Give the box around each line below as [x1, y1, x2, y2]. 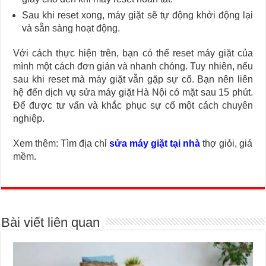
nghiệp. [13, 113, 45, 124]
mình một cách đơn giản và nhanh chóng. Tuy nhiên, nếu [13, 61, 253, 72]
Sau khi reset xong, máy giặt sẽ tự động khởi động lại [22, 10, 253, 21]
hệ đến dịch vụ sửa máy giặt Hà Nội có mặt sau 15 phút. [13, 87, 253, 98]
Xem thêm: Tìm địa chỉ [13, 138, 110, 149]
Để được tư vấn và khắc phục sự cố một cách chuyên [13, 100, 253, 111]
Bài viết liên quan [1, 215, 100, 230]
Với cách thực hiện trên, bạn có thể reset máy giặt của [13, 48, 253, 59]
